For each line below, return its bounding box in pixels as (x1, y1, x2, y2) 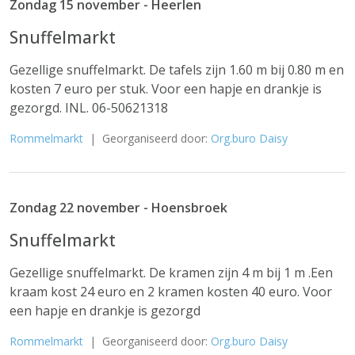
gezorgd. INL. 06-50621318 (10, 99, 168, 116)
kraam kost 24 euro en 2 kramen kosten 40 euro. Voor (10, 283, 332, 300)
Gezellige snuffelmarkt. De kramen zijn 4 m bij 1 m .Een (10, 264, 333, 281)
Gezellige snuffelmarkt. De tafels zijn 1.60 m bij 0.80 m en (10, 61, 344, 78)
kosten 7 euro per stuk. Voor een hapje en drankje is (10, 80, 322, 97)
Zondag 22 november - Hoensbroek (10, 199, 227, 216)
